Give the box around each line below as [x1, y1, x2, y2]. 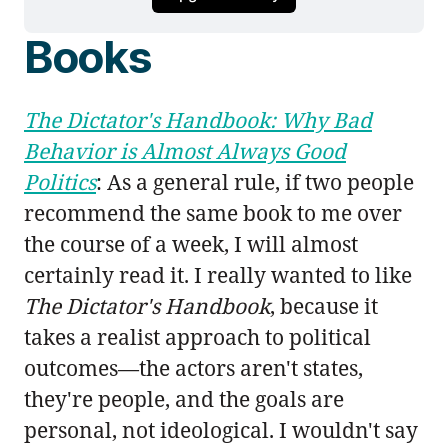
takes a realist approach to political [24, 322, 371, 351]
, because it [270, 291, 378, 320]
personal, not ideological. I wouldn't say [24, 415, 418, 444]
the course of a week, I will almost [24, 229, 358, 258]
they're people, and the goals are [24, 384, 344, 413]
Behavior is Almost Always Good [24, 136, 346, 165]
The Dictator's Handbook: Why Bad [24, 105, 372, 134]
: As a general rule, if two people [96, 167, 414, 196]
